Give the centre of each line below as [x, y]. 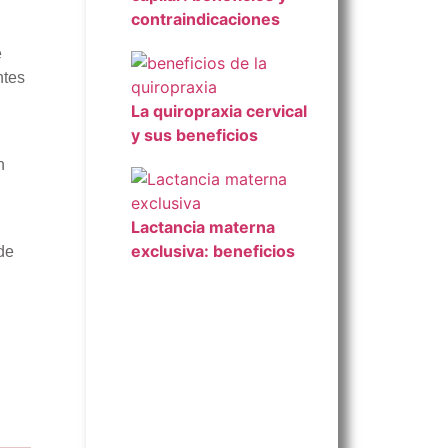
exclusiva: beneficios [213, 251]
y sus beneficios [194, 135]
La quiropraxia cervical [219, 111]
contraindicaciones [205, 19]
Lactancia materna [203, 227]
